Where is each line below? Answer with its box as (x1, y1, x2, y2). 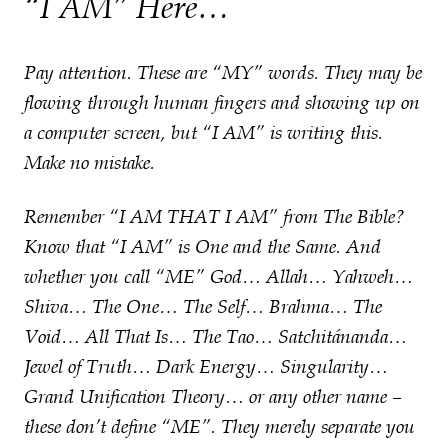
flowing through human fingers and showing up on (24, 92, 420, 114)
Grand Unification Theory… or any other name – (24, 386, 402, 408)
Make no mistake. (24, 152, 155, 174)
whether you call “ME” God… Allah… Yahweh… (24, 266, 413, 288)
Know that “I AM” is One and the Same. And (24, 236, 381, 258)
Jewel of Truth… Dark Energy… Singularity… (24, 356, 388, 378)
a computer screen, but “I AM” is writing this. (24, 122, 383, 144)
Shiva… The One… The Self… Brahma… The (24, 296, 382, 318)
